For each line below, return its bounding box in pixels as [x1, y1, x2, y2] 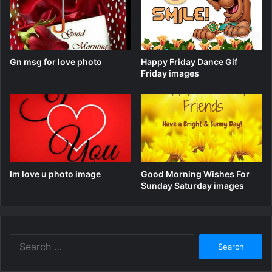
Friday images [141, 68, 199, 79]
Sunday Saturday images [141, 180, 244, 191]
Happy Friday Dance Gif [141, 56, 237, 67]
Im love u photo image [10, 169, 101, 180]
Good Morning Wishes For [141, 169, 250, 180]
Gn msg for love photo [10, 56, 102, 67]
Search [193, 235, 220, 245]
